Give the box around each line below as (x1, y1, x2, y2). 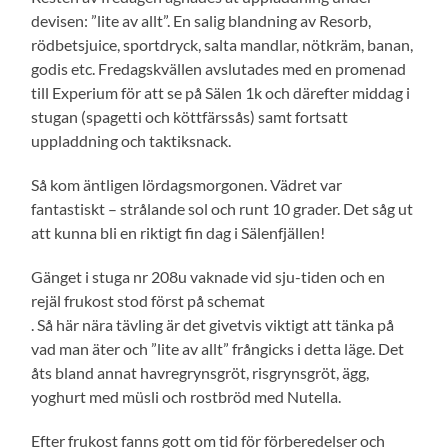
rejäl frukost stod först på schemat (31, 291, 266, 311)
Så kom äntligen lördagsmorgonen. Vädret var (31, 175, 343, 195)
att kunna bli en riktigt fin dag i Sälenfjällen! (31, 223, 326, 243)
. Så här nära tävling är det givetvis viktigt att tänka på (31, 315, 395, 335)
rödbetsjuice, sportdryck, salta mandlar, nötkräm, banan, (31, 35, 414, 55)
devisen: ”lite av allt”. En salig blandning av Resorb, (31, 11, 372, 31)
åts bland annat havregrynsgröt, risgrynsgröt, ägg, (31, 363, 370, 383)
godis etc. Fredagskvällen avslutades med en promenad (31, 59, 407, 79)
